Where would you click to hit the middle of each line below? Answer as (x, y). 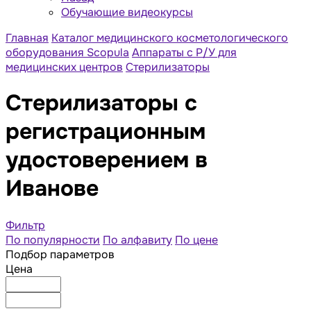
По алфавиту (137, 239)
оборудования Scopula (67, 52)
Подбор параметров (60, 254)
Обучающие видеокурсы (127, 12)
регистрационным (106, 132)
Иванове (52, 189)
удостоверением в (107, 160)
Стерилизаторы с (101, 103)
